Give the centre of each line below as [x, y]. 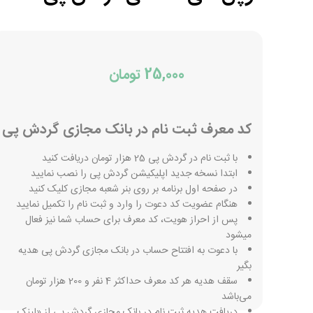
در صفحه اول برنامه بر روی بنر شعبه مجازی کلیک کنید [133, 189]
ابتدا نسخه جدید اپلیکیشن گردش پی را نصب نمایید [134, 174]
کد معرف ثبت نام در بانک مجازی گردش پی [127, 130]
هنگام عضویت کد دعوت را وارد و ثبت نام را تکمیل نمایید [127, 205]
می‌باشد [236, 297]
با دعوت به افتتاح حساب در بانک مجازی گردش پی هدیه [128, 251]
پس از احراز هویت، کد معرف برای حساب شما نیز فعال [131, 220]
